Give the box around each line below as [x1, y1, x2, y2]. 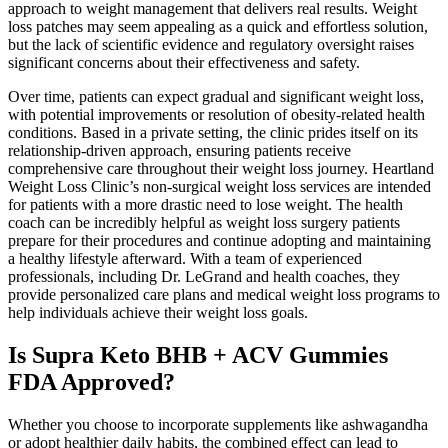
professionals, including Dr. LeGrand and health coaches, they [8, 268, 400, 286]
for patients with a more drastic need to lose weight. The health [8, 196, 403, 214]
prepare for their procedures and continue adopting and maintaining [8, 232, 431, 250]
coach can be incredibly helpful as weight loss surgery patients [8, 214, 400, 232]
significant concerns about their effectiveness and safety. [8, 54, 360, 72]
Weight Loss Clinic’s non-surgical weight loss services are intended [8, 178, 431, 196]
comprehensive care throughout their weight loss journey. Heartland [8, 160, 434, 178]
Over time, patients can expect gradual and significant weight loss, [8, 88, 424, 106]
